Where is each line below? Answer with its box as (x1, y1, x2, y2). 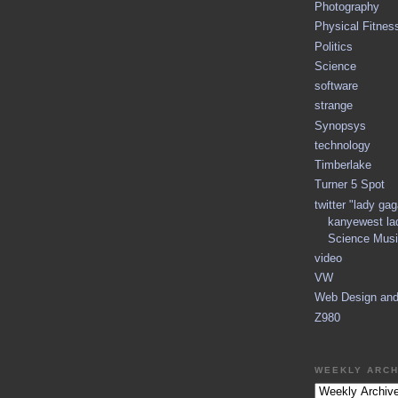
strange (314, 99, 353, 113)
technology (314, 138, 370, 152)
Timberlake (314, 158, 371, 172)
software (314, 79, 358, 93)
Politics (314, 39, 353, 53)
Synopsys (314, 118, 366, 132)
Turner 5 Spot (314, 178, 385, 192)
